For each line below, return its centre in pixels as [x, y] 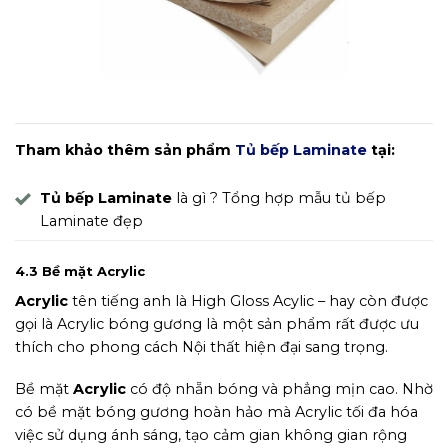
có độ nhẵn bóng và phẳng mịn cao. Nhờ [279, 388]
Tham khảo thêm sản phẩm [125, 149]
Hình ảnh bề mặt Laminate [223, 92]
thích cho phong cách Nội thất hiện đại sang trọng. [203, 347]
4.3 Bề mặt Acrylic [80, 270]
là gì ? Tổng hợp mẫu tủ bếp [279, 198]
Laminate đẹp [91, 221]
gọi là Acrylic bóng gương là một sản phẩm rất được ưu [217, 324]
